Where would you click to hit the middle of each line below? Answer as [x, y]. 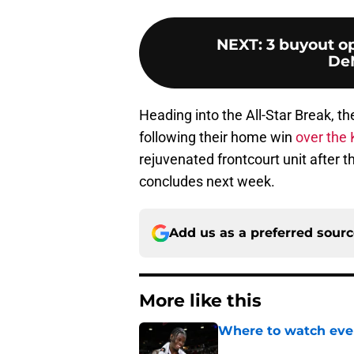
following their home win [217, 137]
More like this [200, 301]
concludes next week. [207, 182]
